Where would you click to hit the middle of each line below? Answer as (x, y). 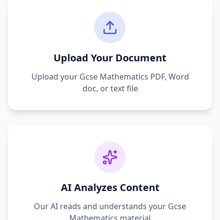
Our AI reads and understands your (101, 206)
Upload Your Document (110, 58)
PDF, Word (168, 77)
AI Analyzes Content (110, 187)
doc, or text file (110, 88)
